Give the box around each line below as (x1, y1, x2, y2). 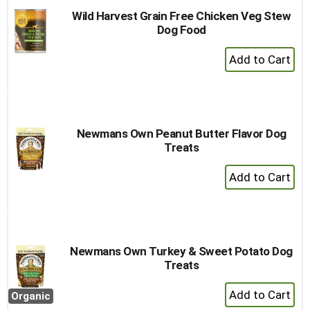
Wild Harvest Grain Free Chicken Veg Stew (72, 9, 291, 23)
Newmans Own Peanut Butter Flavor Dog (76, 127, 286, 140)
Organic (11, 290, 51, 302)
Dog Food (156, 23, 206, 37)
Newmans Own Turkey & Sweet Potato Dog (70, 244, 293, 258)
